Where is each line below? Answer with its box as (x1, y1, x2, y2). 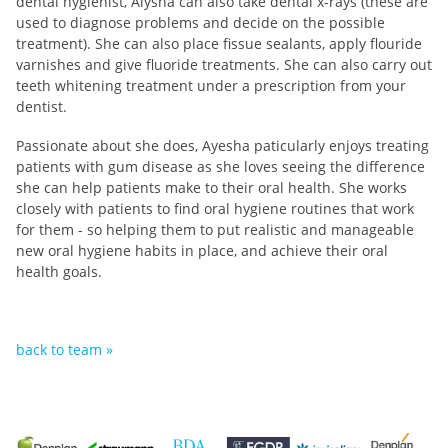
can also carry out (309, 55, 432, 74)
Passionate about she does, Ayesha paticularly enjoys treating (16, 136, 429, 155)
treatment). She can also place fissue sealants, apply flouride (16, 34, 422, 53)
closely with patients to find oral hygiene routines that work (16, 199, 414, 218)
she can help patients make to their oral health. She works (16, 178, 407, 197)
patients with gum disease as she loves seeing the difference (16, 157, 425, 176)
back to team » (16, 340, 113, 359)
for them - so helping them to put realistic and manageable (16, 220, 414, 239)
